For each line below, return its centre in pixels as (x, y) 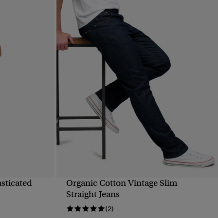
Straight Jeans (93, 194)
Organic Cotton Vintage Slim (122, 183)
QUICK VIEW (137, 190)
